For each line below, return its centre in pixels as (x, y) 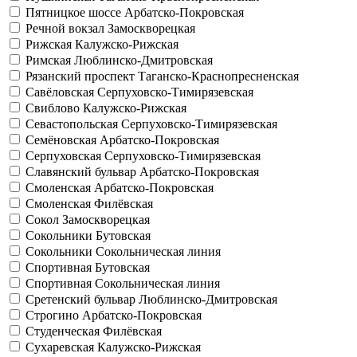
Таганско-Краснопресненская (218, 76)
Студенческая (64, 331)
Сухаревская (61, 347)
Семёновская (63, 140)
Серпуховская (65, 156)
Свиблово (54, 108)
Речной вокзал (67, 28)
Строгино (54, 315)
